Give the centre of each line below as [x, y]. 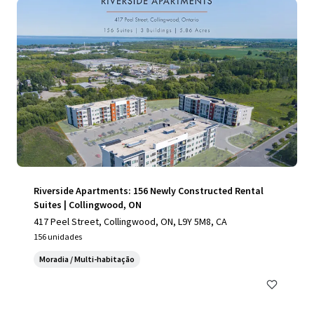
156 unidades [58, 237]
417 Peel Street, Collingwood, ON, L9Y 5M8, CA [130, 221]
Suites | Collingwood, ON [88, 205]
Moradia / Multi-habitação [87, 259]
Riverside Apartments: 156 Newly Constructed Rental [149, 191]
